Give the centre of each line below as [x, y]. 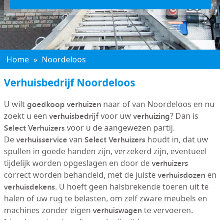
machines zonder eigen [48, 210]
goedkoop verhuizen [64, 104]
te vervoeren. [167, 210]
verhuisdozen [181, 175]
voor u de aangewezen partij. [120, 128]
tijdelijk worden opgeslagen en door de [78, 163]
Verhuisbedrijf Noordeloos [69, 82]
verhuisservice [41, 139]
